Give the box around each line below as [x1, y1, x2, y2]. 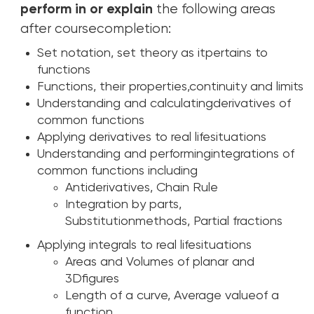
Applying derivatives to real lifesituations [37, 131, 267, 144]
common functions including [37, 165, 198, 178]
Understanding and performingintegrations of [37, 148, 295, 161]
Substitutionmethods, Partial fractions [65, 215, 283, 228]
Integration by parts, [65, 198, 182, 212]
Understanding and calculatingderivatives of [37, 97, 292, 111]
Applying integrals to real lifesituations [37, 239, 252, 252]
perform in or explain [20, 3, 157, 17]
